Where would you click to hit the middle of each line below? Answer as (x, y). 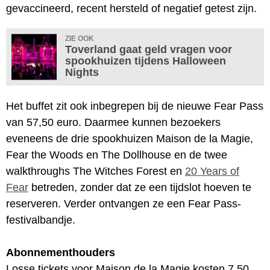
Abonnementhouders (61, 252)
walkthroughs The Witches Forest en (96, 171)
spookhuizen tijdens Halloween (146, 61)
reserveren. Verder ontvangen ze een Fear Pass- (124, 203)
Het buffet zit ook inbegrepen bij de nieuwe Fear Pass (135, 106)
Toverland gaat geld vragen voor (149, 49)
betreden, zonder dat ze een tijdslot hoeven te (140, 187)
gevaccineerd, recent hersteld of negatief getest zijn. (131, 8)
